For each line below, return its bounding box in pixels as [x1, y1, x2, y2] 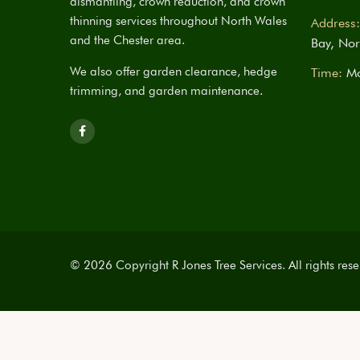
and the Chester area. [70, 33, 185, 47]
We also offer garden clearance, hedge [70, 64, 277, 79]
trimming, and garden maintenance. [70, 84, 263, 98]
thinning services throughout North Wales [70, 14, 287, 28]
